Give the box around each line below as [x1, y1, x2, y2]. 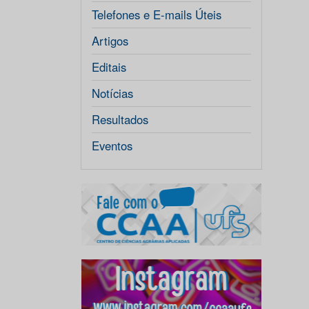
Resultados [92, 111, 148, 128]
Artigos [92, 32, 128, 49]
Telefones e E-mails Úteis [92, 6, 221, 23]
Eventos [92, 137, 132, 154]
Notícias [92, 85, 133, 101]
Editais [92, 59, 126, 75]
